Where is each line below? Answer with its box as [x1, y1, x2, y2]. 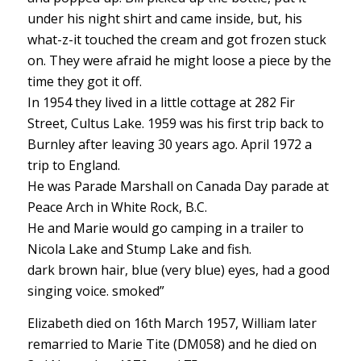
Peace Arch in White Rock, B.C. [27, 197, 207, 216]
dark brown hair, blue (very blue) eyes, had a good [27, 260, 330, 279]
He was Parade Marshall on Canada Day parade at [27, 176, 329, 195]
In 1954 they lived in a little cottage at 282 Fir [27, 93, 295, 111]
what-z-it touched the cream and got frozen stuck [27, 30, 326, 48]
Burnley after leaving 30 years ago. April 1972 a [27, 135, 312, 153]
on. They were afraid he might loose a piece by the [27, 51, 331, 69]
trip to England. [27, 156, 120, 174]
